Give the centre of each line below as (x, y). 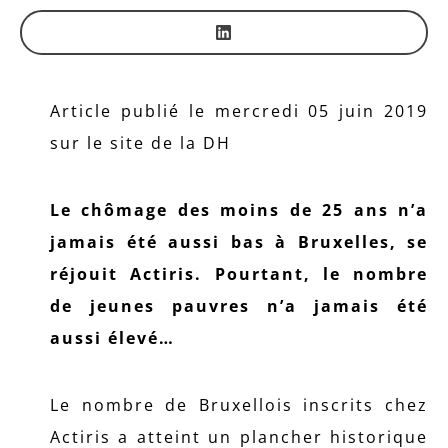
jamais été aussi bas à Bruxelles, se (239, 242)
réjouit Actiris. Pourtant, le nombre (239, 274)
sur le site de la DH (140, 143)
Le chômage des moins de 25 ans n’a (239, 210)
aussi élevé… (112, 338)
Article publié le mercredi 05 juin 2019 (239, 111)
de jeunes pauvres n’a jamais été (239, 306)
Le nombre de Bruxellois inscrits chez (239, 405)
